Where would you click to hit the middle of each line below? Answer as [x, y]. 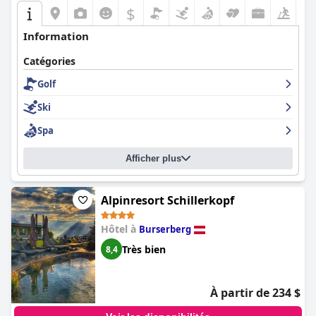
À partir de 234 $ [255, 293]
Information [56, 36]
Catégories [49, 61]
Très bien [144, 249]
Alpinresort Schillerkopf [168, 200]
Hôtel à [120, 229]
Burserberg [165, 229]
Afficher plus [153, 158]
